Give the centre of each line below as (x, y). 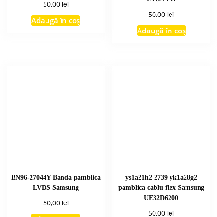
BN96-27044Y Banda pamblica (56, 178)
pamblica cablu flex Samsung (161, 188)
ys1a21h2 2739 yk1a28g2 (161, 178)
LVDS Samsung (56, 188)
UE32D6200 (161, 198)
